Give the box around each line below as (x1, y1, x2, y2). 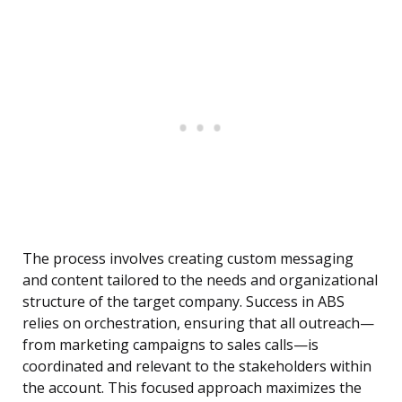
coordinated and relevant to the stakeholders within (22, 356, 371, 377)
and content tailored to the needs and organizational (22, 270, 378, 291)
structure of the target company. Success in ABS (22, 292, 345, 312)
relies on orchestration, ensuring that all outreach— (22, 313, 374, 334)
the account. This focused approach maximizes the (22, 378, 362, 398)
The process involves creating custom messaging (22, 249, 354, 269)
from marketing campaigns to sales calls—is (22, 335, 319, 355)
